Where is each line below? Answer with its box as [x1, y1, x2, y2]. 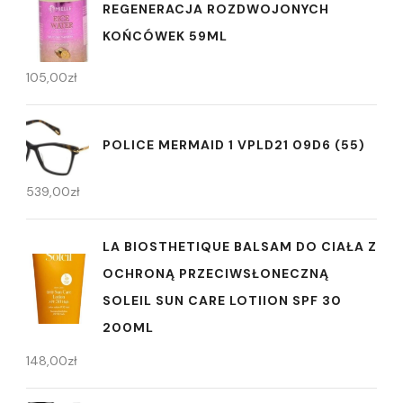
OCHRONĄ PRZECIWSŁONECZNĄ [103, 264, 329, 282]
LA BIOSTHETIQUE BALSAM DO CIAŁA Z [103, 237, 377, 255]
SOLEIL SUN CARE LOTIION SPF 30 [103, 291, 342, 309]
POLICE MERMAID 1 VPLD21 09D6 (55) [103, 137, 365, 154]
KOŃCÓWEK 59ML [103, 27, 228, 44]
